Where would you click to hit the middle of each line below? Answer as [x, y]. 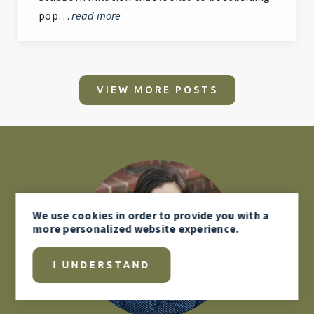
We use [52, 216]
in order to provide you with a [191, 216]
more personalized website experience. [136, 229]
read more [96, 16]
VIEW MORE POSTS [157, 90]
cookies [93, 216]
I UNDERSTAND [102, 265]
